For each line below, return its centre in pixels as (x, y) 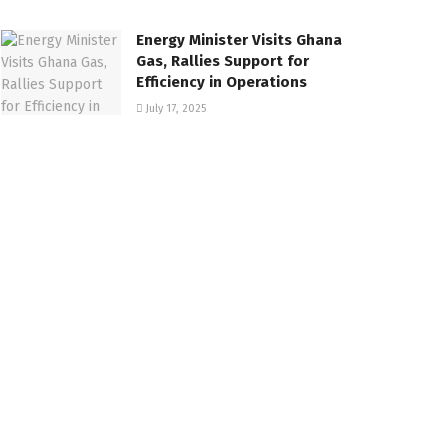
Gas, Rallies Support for (222, 60)
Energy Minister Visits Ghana (239, 39)
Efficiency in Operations (221, 81)
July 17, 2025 (174, 108)
